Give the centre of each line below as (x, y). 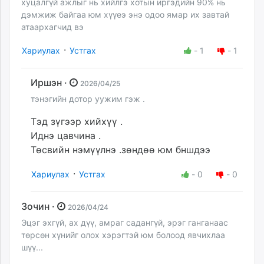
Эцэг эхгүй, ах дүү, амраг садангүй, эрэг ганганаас (125, 222)
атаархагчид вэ (52, 27)
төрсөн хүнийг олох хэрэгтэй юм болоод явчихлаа (123, 235)
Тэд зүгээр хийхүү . (77, 121)
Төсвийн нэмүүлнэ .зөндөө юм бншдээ (121, 149)
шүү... (32, 247)
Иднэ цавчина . (66, 135)
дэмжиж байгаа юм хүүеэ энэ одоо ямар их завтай (125, 14)
